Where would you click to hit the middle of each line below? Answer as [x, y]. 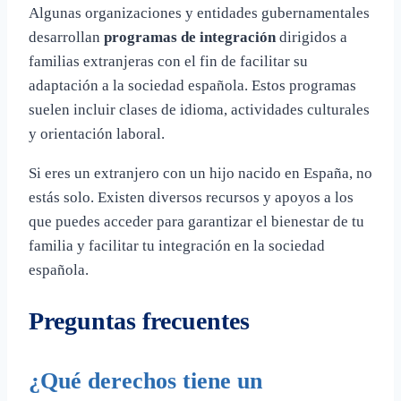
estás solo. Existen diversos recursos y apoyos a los [191, 197]
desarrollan [66, 37]
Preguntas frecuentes [139, 321]
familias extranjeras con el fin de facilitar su [168, 61]
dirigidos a [311, 37]
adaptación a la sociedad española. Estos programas [192, 85]
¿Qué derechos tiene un [145, 381]
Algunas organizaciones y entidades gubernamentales [199, 13]
